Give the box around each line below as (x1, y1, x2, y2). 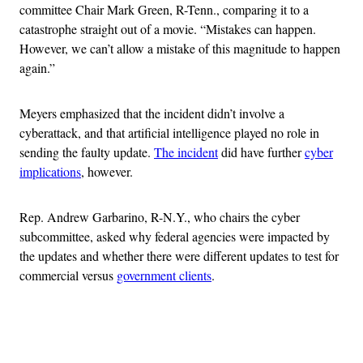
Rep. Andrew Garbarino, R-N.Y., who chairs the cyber (19, 207, 300, 225)
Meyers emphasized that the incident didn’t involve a (19, 104, 284, 122)
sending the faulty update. (19, 143, 154, 160)
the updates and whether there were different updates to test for (19, 246, 339, 264)
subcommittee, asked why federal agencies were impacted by (19, 227, 330, 245)
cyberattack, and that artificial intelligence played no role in (19, 123, 319, 141)
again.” (19, 58, 55, 76)
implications (19, 162, 81, 180)
